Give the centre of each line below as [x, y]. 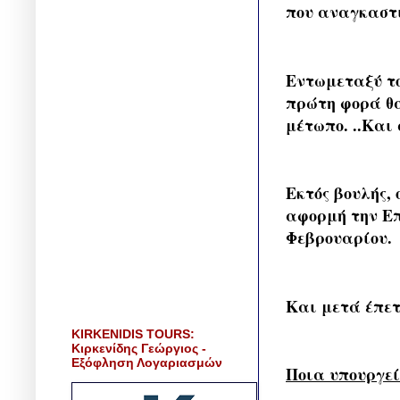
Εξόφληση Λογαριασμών [147, 362]
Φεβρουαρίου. [339, 238]
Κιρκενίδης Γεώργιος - [139, 348]
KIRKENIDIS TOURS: [133, 333]
